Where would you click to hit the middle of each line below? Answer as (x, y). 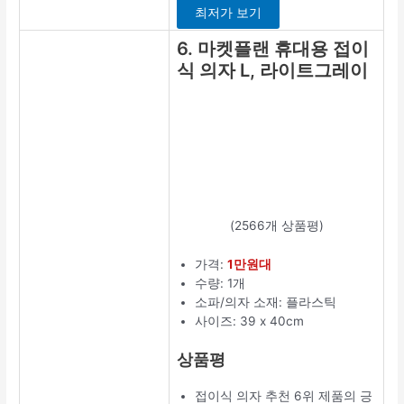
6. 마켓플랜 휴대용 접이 (273, 49)
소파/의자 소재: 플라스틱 (266, 303)
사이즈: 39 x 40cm (250, 321)
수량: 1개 (220, 284)
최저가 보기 (229, 13)
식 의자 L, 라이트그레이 (273, 71)
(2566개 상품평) (276, 226)
